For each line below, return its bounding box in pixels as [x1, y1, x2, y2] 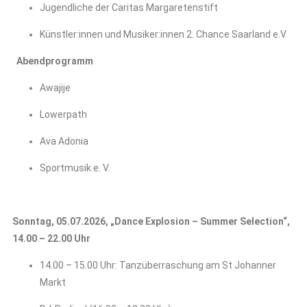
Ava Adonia [40, 136, 88, 147]
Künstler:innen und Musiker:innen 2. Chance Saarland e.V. [40, 29, 287, 40]
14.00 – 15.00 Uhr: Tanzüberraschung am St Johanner [40, 260, 276, 271]
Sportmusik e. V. [40, 162, 110, 173]
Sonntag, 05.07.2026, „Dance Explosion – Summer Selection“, [12, 216, 290, 227]
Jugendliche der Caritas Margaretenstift [40, 2, 218, 13]
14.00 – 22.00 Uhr [12, 233, 90, 244]
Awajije [40, 82, 71, 93]
